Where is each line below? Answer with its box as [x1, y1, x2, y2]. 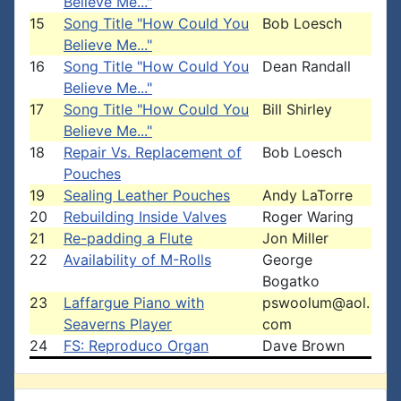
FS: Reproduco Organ [64, 337, 209, 354]
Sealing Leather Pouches [64, 186, 230, 204]
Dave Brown [262, 337, 345, 354]
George [262, 251, 312, 269]
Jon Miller [262, 229, 328, 247]
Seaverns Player [64, 315, 172, 333]
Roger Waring [262, 208, 354, 226]
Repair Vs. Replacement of [64, 143, 242, 161]
